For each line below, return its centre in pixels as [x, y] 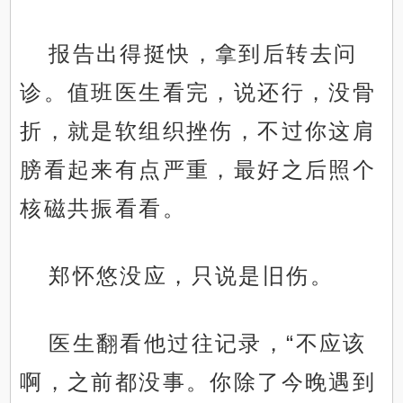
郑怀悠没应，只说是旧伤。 [192, 276]
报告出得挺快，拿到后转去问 [203, 54]
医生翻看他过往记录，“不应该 [208, 344]
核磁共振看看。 [103, 209]
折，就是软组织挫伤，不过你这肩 [198, 131]
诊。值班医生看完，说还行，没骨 [198, 93]
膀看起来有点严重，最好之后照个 [198, 170]
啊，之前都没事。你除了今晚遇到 [198, 382]
